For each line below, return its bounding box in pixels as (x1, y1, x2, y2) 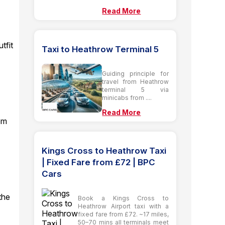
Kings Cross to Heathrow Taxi (42, 145, 167, 156)
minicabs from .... (102, 93, 152, 101)
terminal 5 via (102, 85, 169, 93)
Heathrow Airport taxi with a (78, 202, 169, 210)
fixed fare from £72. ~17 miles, (78, 210, 169, 218)
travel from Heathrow (102, 77, 169, 85)
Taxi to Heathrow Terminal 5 (42, 44, 159, 54)
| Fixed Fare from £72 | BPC (42, 157, 156, 167)
